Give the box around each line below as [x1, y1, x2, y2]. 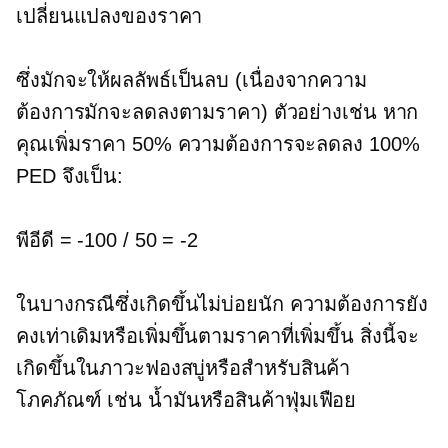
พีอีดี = [16, 229, 78, 252]
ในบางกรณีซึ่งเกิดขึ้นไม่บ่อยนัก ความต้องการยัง [16, 293, 428, 316]
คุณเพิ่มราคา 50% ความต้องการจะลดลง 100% [16, 133, 420, 156]
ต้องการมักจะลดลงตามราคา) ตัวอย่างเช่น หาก [16, 101, 419, 124]
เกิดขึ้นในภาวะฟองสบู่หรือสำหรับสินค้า [16, 357, 351, 380]
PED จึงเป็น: [16, 165, 123, 188]
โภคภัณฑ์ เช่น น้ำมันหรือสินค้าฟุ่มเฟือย [16, 389, 357, 412]
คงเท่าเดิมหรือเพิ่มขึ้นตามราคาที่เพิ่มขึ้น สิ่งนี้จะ [16, 325, 419, 348]
